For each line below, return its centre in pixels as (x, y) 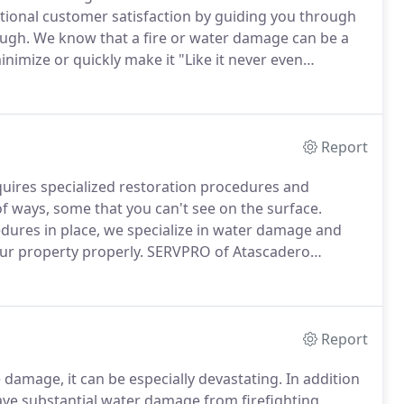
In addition (321, 379)
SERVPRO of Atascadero (227, 252)
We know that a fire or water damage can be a (189, 38)
